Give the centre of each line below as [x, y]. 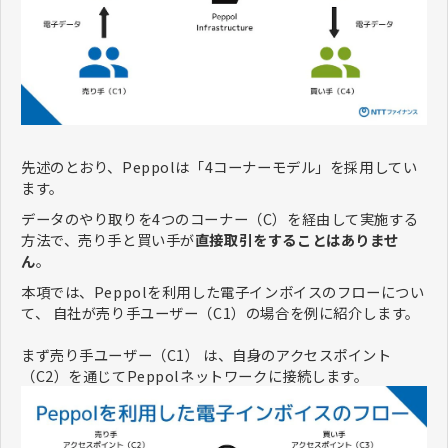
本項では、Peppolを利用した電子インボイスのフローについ [223, 292]
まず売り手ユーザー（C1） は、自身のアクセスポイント [206, 355]
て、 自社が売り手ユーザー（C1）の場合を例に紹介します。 [220, 313]
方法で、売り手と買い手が [108, 240]
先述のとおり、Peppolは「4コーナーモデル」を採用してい [219, 167]
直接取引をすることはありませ [296, 240]
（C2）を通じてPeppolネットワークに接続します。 [195, 376]
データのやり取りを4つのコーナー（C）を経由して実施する [220, 219]
